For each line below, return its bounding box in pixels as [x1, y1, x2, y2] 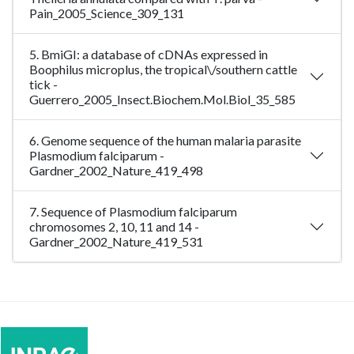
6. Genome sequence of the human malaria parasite [29, 133, 301, 149]
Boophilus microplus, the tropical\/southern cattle [29, 62, 297, 77]
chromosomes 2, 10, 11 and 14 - [29, 219, 199, 235]
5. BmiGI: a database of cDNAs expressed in [29, 47, 268, 62]
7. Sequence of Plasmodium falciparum [29, 204, 237, 220]
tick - [29, 77, 58, 92]
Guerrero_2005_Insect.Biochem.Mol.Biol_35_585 [29, 92, 296, 107]
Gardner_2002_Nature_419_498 [29, 163, 203, 179]
